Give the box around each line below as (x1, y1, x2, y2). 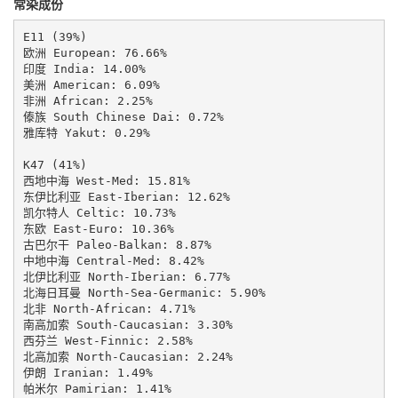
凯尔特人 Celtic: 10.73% (22, 205, 176, 219)
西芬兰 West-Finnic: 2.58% (22, 333, 193, 347)
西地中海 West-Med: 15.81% (22, 173, 190, 187)
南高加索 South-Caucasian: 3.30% (22, 317, 233, 331)
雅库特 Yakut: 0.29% (22, 125, 150, 139)
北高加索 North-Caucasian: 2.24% (22, 349, 233, 363)
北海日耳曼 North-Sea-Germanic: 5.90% (22, 285, 266, 299)
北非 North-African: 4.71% (22, 301, 195, 315)
